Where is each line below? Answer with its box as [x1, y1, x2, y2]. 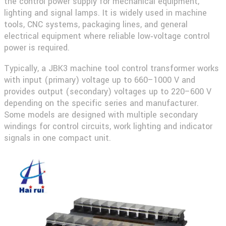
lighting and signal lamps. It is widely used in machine [4, 7, 207, 19]
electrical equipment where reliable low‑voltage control [4, 30, 210, 42]
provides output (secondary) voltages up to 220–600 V [4, 85, 211, 97]
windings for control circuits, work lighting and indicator [4, 120, 212, 132]
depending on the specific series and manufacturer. [4, 97, 199, 109]
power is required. [4, 41, 70, 53]
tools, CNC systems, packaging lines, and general [4, 18, 188, 30]
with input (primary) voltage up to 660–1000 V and [4, 74, 195, 86]
